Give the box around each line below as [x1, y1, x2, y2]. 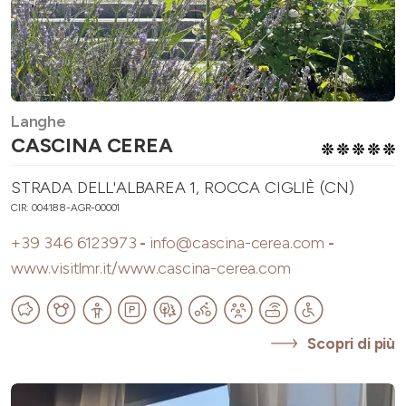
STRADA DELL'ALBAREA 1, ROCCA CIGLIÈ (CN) [11, 178, 354, 198]
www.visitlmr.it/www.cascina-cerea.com [11, 258, 291, 279]
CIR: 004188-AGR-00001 [11, 201, 121, 215]
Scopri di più [307, 334, 395, 353]
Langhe [11, 111, 66, 132]
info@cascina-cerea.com [149, 233, 324, 254]
